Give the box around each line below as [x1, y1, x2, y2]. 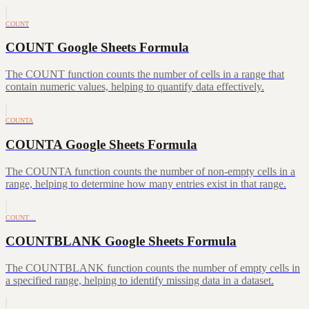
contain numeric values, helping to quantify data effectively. [6, 81, 264, 93]
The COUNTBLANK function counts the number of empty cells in [6, 262, 300, 275]
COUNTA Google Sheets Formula [6, 137, 197, 152]
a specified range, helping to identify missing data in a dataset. [6, 275, 274, 287]
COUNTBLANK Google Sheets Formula [6, 234, 237, 249]
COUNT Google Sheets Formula [6, 40, 189, 55]
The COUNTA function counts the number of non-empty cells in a [6, 165, 295, 177]
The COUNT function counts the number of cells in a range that [6, 68, 284, 81]
